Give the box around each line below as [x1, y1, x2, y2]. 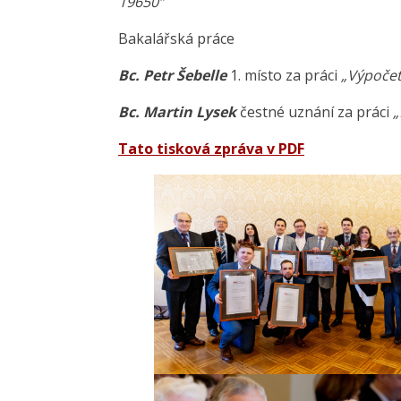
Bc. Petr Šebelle [118, 65, 226, 86]
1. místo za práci [226, 65, 341, 86]
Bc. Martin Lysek [118, 102, 236, 123]
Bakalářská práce [118, 29, 235, 49]
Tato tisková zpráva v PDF [118, 139, 304, 159]
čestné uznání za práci [236, 102, 393, 123]
